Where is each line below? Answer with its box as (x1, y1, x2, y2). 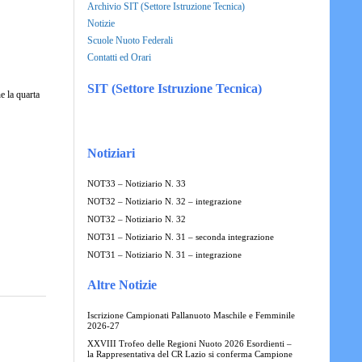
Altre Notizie (86, 277, 157, 292)
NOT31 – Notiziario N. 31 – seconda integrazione (86, 232, 274, 242)
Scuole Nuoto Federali (86, 34, 173, 46)
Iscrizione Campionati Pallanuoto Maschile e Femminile (86, 310, 295, 320)
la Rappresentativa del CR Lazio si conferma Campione (86, 349, 293, 359)
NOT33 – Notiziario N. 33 (86, 179, 186, 188)
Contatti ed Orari (86, 51, 151, 63)
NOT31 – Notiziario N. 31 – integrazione (86, 250, 242, 259)
